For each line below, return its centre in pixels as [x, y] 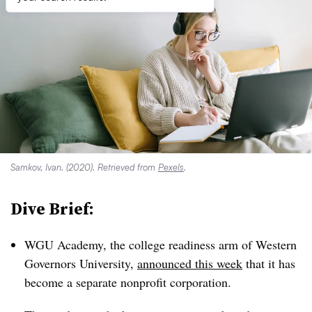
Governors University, [81, 263]
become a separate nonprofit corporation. [130, 282]
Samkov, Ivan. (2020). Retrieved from [84, 167]
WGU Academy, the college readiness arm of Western [161, 244]
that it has [269, 263]
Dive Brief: [54, 209]
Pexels [171, 167]
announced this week [190, 263]
